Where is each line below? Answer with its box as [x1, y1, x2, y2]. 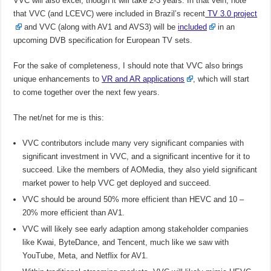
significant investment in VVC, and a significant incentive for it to [22, 152, 250, 162]
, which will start [193, 74, 250, 84]
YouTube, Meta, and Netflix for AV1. [22, 251, 149, 261]
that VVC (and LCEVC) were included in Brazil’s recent [13, 9, 206, 19]
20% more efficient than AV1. [22, 208, 125, 218]
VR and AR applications [102, 74, 185, 84]
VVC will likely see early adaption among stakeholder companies [22, 224, 249, 234]
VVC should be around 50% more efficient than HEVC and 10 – [22, 195, 244, 204]
